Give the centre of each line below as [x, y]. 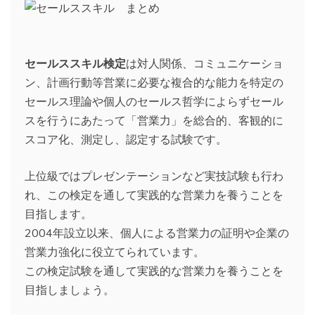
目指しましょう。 [70, 290]
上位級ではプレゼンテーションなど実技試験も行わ [154, 176]
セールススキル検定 [75, 64]
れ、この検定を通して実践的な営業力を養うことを [154, 195]
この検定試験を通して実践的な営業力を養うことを [154, 271]
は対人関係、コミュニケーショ [205, 64]
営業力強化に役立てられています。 [115, 252]
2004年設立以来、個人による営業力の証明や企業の [157, 233]
